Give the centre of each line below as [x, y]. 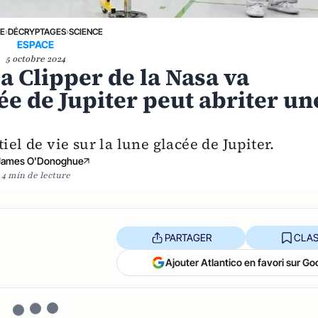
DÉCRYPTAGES [37, 32]
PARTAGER [188, 237]
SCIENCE [86, 32]
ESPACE [36, 44]
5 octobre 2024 [36, 59]
